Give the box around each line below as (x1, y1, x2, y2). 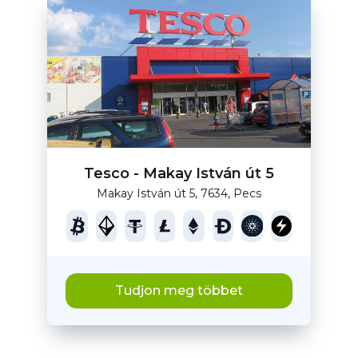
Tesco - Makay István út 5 (84, 164, 274, 182)
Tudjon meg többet (115, 283, 243, 298)
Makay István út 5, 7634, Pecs (97, 185, 261, 201)
